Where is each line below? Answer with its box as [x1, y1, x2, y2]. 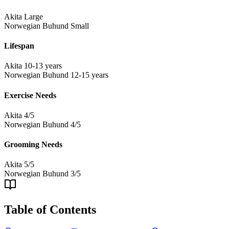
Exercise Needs [4, 90, 56, 100]
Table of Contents [4, 203, 96, 217]
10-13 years [24, 61, 62, 71]
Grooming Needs [4, 140, 62, 149]
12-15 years [71, 71, 108, 80]
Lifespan [4, 41, 34, 51]
